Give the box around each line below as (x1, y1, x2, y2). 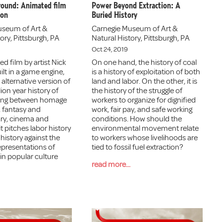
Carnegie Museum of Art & (92, 23, 178, 34)
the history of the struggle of (92, 85, 183, 96)
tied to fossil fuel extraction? (92, 142, 183, 152)
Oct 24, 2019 (92, 45, 128, 54)
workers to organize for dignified (92, 95, 196, 105)
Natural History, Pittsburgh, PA (92, 33, 190, 43)
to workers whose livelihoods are (92, 132, 198, 143)
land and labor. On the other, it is (92, 76, 198, 86)
